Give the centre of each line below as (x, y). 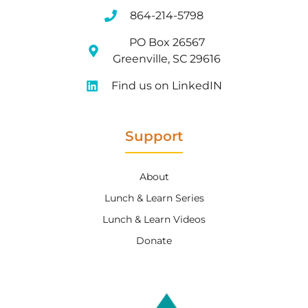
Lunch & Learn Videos (154, 219)
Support (154, 136)
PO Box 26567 (167, 42)
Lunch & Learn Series (154, 198)
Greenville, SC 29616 (167, 58)
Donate (154, 240)
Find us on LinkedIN (167, 85)
